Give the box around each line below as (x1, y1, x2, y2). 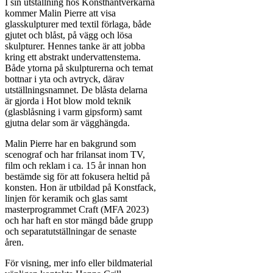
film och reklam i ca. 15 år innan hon (5, 160, 146, 171)
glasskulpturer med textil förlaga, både (5, 19, 151, 30)
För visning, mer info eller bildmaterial (5, 258, 152, 269)
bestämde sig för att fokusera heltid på (5, 171, 150, 182)
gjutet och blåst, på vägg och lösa (5, 30, 132, 41)
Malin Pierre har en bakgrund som (5, 138, 136, 149)
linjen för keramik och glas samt (5, 193, 127, 204)
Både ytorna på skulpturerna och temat (5, 63, 153, 74)
